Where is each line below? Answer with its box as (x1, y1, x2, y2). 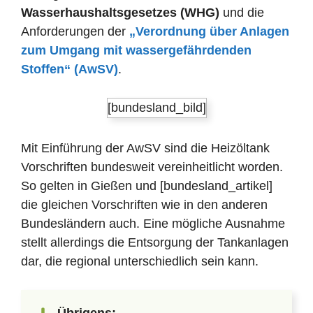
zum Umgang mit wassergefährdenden (21, 43, 252, 57)
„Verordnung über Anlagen (129, 24, 289, 38)
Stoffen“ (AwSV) (21, 62, 118, 76)
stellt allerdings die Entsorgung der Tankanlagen (21, 235, 289, 249)
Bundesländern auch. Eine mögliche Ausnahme (21, 217, 285, 231)
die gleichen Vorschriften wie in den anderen (21, 198, 268, 212)
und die (219, 6, 264, 20)
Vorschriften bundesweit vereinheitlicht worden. (21, 160, 283, 174)
